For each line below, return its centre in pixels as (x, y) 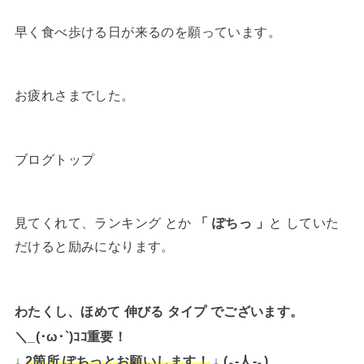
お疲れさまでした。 (74, 95)
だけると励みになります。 (94, 247)
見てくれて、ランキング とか (105, 223)
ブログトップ (54, 159)
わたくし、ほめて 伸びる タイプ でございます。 (159, 311)
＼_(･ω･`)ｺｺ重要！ (70, 336)
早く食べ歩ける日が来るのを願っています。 (148, 31)
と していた (304, 223)
